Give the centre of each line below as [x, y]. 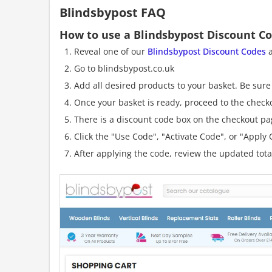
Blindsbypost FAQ [113, 12]
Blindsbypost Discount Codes [207, 51]
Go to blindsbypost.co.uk [124, 68]
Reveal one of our [111, 51]
